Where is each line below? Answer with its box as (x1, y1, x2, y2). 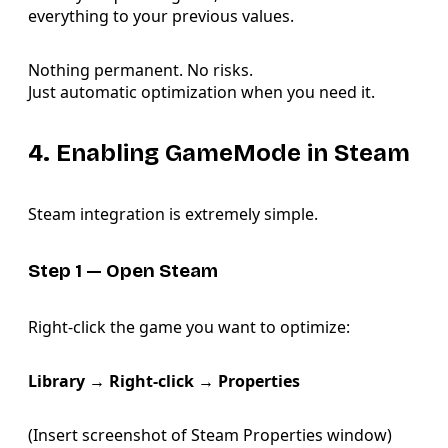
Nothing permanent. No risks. (28, 59, 253, 82)
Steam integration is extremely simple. (28, 203, 318, 226)
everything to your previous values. (28, 5, 294, 28)
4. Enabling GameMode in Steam (28, 139, 410, 168)
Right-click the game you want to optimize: (28, 316, 350, 339)
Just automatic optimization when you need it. (28, 81, 375, 104)
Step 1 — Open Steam (28, 259, 218, 282)
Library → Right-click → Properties (28, 370, 300, 393)
